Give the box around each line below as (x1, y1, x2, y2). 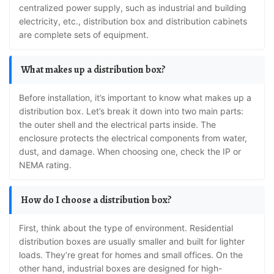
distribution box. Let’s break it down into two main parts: (19, 106, 243, 116)
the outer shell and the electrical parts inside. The (19, 119, 216, 130)
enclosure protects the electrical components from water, (19, 133, 247, 143)
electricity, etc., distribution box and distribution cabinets (19, 16, 247, 26)
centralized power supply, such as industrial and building (19, 2, 246, 13)
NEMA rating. (19, 160, 72, 170)
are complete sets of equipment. (19, 29, 149, 40)
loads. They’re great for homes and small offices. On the (19, 250, 243, 260)
